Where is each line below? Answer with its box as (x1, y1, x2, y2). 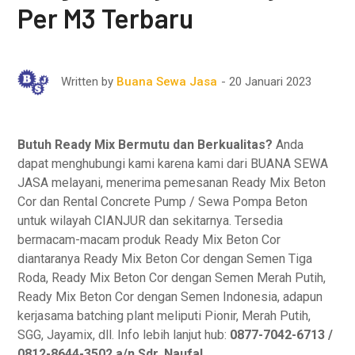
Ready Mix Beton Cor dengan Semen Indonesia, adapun (17, 289, 323, 304)
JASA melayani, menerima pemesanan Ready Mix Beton (17, 175, 326, 190)
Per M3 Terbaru (17, 2, 194, 34)
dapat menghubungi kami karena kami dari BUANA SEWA (17, 156, 329, 171)
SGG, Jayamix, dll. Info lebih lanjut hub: (17, 327, 231, 342)
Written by (61, 74, 114, 89)
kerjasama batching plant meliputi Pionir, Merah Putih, (17, 308, 311, 323)
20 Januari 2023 (229, 74, 312, 89)
